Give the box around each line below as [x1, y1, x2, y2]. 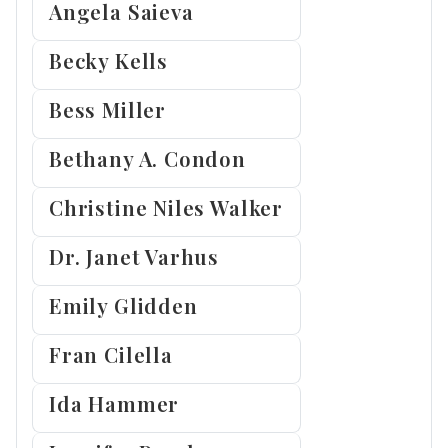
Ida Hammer [49, 390, 180, 418]
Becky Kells [49, 47, 168, 75]
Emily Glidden [49, 292, 198, 320]
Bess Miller [49, 96, 166, 124]
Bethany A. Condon [49, 145, 246, 173]
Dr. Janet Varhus [49, 243, 220, 271]
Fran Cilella [49, 341, 173, 369]
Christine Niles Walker [49, 194, 283, 222]
